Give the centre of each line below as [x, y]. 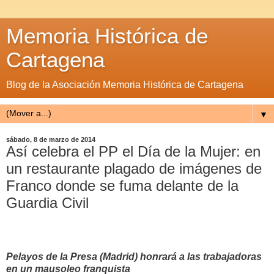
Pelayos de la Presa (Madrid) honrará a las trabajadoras [134, 256]
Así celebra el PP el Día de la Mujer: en [133, 151]
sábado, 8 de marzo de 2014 [51, 139]
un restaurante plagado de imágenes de [134, 168]
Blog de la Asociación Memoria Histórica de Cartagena [125, 85]
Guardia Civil [47, 203]
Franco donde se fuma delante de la [122, 186]
